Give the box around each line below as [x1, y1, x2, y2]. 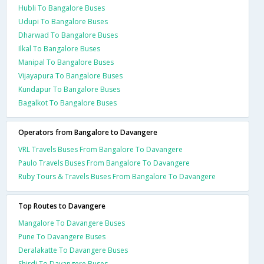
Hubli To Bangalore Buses [18, 2, 105, 13]
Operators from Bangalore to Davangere [18, 127, 157, 137]
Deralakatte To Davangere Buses [18, 245, 128, 255]
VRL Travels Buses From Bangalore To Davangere [18, 144, 183, 154]
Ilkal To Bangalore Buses [18, 43, 100, 54]
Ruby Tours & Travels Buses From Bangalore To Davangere [18, 171, 216, 181]
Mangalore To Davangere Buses [18, 217, 125, 228]
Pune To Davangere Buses [18, 231, 105, 242]
